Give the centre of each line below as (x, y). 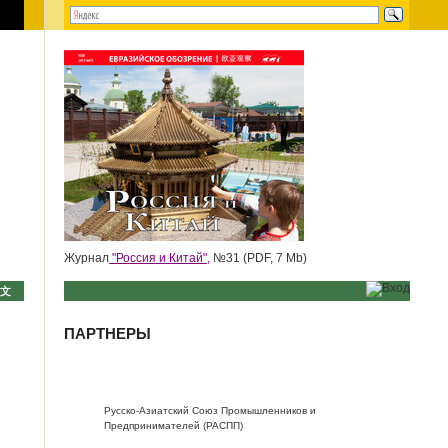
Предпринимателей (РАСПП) (174, 425)
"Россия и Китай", (160, 258)
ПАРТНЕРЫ (108, 333)
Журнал (87, 258)
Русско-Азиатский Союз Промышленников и (210, 410)
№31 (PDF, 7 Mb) (259, 258)
